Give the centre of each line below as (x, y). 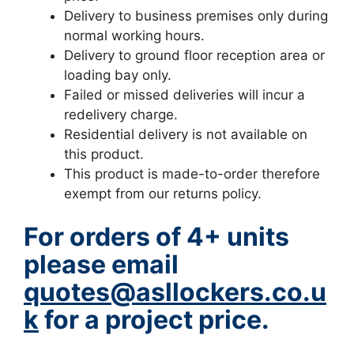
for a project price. (154, 320)
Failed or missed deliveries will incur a (185, 94)
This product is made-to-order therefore (192, 173)
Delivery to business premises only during (196, 15)
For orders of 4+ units (156, 237)
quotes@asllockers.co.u (175, 292)
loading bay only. (118, 75)
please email (101, 264)
